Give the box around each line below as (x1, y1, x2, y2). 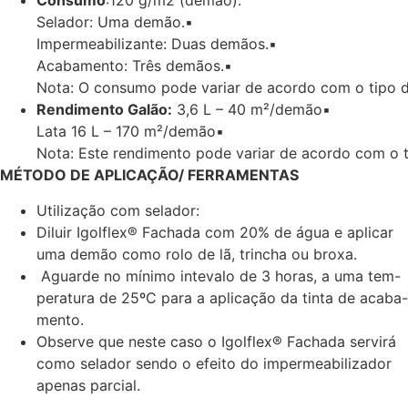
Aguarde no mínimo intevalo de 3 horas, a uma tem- (36, 266, 401, 285)
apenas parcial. (36, 375, 140, 394)
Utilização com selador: (36, 200, 199, 219)
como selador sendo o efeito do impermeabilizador (36, 353, 392, 372)
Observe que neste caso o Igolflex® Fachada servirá (36, 331, 396, 351)
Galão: (127, 100, 172, 119)
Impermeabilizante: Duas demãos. (36, 35, 269, 54)
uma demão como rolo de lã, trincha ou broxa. (36, 244, 357, 263)
